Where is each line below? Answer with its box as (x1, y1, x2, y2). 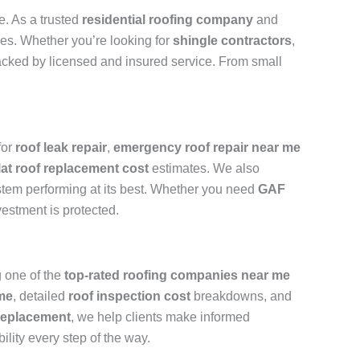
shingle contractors (173, 34, 292, 48)
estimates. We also (149, 162, 260, 176)
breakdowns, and (190, 289, 292, 304)
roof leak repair (15, 141, 107, 155)
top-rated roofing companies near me (64, 268, 290, 283)
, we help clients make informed (71, 310, 250, 325)
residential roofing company (82, 13, 253, 27)
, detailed (13, 289, 68, 304)
